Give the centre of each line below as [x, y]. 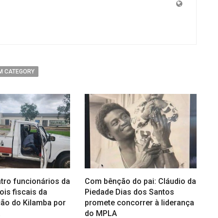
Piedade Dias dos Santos [129, 192]
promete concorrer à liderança [139, 203]
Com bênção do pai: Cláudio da [140, 182]
